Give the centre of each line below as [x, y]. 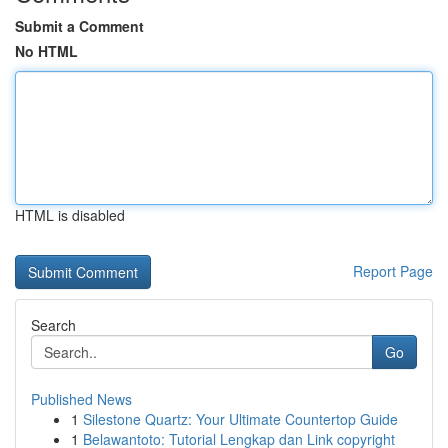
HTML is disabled [70, 215]
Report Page [393, 271]
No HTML [46, 51]
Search [53, 325]
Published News [81, 399]
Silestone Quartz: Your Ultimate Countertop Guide [240, 419]
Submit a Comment [79, 26]
